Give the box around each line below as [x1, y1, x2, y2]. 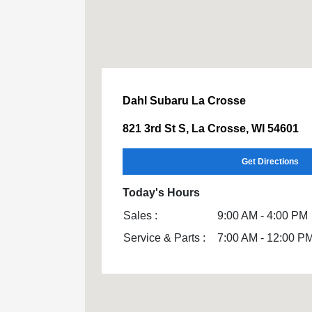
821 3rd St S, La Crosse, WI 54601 [123, 123, 299, 135]
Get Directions [242, 157, 299, 167]
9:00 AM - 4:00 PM [217, 210, 308, 222]
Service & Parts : [123, 232, 205, 244]
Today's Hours [123, 187, 200, 199]
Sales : [123, 210, 157, 222]
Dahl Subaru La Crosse [123, 95, 246, 107]
